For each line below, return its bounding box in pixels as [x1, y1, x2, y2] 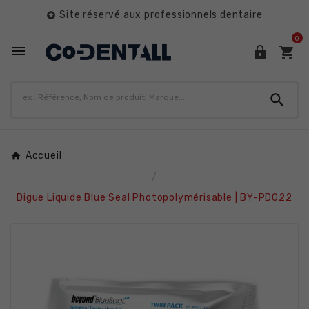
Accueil [25, 150, 62, 161]
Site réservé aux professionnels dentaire [59, 9, 263, 21]
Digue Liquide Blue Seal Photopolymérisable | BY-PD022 [17, 192, 292, 203]
